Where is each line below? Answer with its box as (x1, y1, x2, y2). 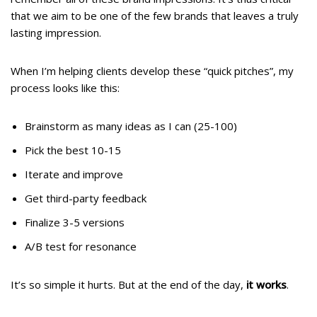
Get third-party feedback (25, 191, 146, 206)
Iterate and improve (25, 167, 123, 182)
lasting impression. (11, 25, 101, 40)
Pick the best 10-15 (25, 143, 121, 158)
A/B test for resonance (25, 239, 137, 254)
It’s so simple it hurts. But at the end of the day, (11, 277, 246, 292)
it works (246, 277, 287, 292)
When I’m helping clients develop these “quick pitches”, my (11, 64, 294, 79)
